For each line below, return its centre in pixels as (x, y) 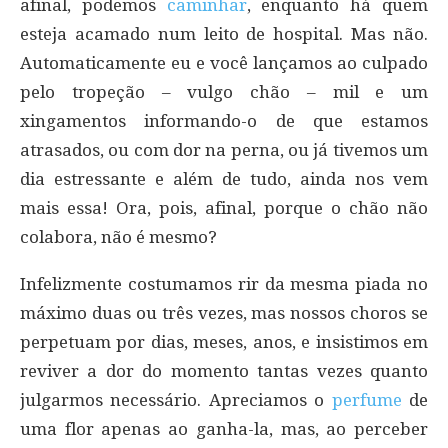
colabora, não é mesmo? (118, 236)
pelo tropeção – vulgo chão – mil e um (224, 91)
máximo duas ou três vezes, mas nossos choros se (224, 312)
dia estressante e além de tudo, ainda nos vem (224, 178)
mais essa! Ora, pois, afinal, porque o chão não (224, 207)
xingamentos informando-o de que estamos (224, 120)
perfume (366, 399)
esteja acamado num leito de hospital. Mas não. (224, 33)
